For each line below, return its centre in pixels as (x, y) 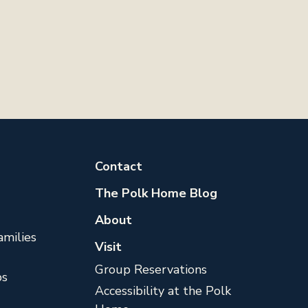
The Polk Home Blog (156, 193)
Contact (118, 166)
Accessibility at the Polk (163, 290)
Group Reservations (151, 269)
